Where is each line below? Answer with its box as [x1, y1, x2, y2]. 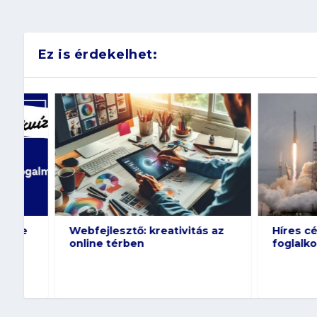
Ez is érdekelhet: [38, 46, 158, 62]
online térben [38, 236, 113, 250]
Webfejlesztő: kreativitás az [38, 224, 193, 237]
